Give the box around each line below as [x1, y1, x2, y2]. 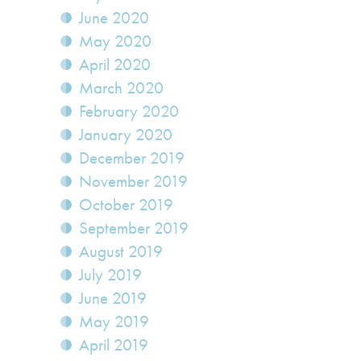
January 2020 [79, 124, 172, 146]
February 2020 [79, 101, 179, 122]
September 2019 [79, 218, 189, 239]
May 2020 [79, 31, 151, 52]
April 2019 [79, 334, 148, 356]
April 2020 [79, 54, 151, 76]
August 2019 [79, 241, 163, 263]
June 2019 [79, 288, 147, 309]
